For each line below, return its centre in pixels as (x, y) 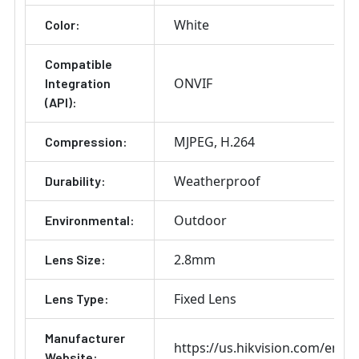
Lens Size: (75, 260)
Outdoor (200, 221)
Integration (78, 83)
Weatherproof (217, 182)
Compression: (86, 142)
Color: (63, 25)
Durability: (75, 181)
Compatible (79, 64)
